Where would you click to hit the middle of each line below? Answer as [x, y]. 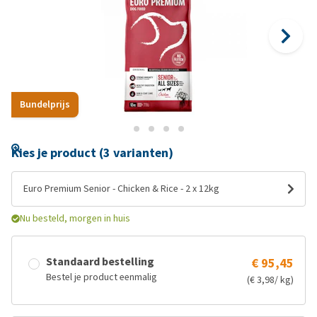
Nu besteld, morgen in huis [75, 218]
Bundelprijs [45, 104]
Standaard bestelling [100, 261]
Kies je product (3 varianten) [92, 153]
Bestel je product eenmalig [102, 277]
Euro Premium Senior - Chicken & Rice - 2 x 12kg [121, 189]
